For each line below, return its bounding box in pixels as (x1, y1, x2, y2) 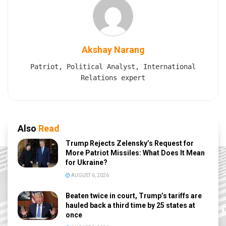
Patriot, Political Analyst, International (30, 63, 196, 71)
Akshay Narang (81, 44, 145, 55)
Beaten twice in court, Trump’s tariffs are (66, 192, 202, 200)
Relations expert (81, 74, 145, 82)
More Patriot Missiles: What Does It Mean (66, 149, 205, 157)
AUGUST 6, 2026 (70, 173, 109, 179)
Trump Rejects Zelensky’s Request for (66, 139, 194, 148)
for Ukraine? (66, 158, 107, 167)
